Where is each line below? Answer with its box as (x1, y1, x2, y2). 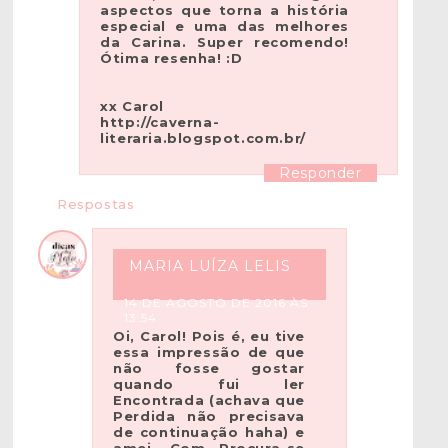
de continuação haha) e (113, 423, 306, 440)
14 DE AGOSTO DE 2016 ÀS (124, 294, 309, 310)
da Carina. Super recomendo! (100, 34, 349, 51)
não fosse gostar (113, 359, 306, 376)
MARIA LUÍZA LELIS (129, 256, 292, 275)
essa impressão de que (113, 343, 306, 360)
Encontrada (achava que (113, 391, 306, 408)
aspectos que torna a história (100, 2, 349, 19)
